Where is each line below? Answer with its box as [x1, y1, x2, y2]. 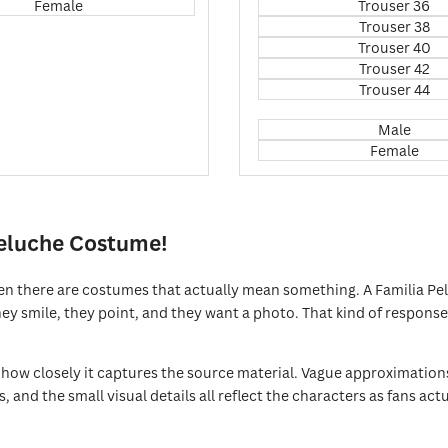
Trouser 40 [357, 38, 431, 58]
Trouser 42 [358, 59, 430, 79]
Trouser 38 [358, 17, 430, 37]
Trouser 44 [358, 80, 430, 100]
